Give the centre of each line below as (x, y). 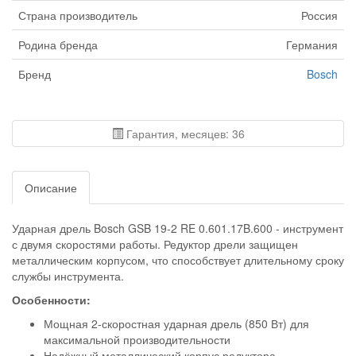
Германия (312, 45)
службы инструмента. (70, 276)
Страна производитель (78, 15)
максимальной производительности (137, 340)
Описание (51, 188)
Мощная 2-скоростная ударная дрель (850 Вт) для (176, 324)
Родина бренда (58, 45)
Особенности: (51, 300)
